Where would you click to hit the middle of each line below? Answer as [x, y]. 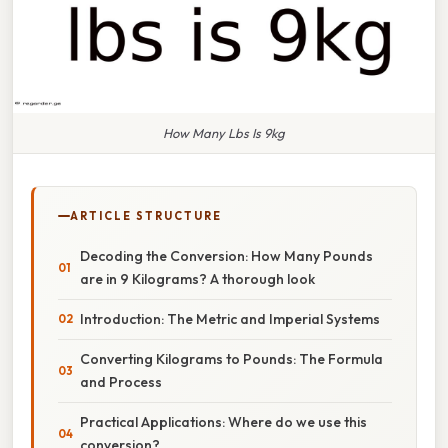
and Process [121, 381]
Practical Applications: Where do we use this [223, 421]
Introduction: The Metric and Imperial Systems [230, 318]
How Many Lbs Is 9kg [224, 132]
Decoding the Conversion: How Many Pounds [226, 255]
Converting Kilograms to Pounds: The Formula [231, 358]
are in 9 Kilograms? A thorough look [197, 278]
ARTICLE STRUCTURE [146, 215]
